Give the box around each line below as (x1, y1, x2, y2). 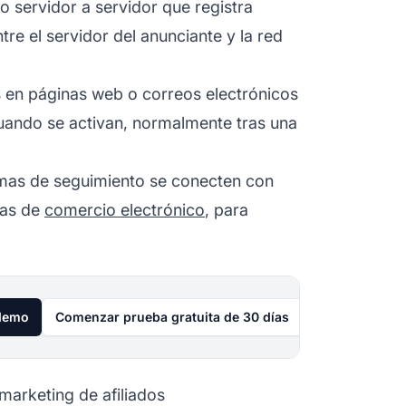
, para (205, 199, 248, 219)
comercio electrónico (44, 199, 205, 219)
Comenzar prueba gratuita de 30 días (55, 308, 289, 324)
